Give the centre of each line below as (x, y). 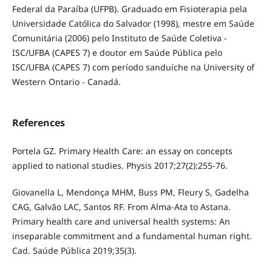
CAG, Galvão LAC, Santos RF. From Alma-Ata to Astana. (121, 207)
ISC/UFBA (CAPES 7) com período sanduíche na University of (133, 67)
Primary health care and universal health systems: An (121, 222)
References (38, 123)
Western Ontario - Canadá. (66, 82)
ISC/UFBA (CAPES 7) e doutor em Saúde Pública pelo (117, 53)
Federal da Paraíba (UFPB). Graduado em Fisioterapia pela (129, 9)
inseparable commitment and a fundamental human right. (132, 236)
